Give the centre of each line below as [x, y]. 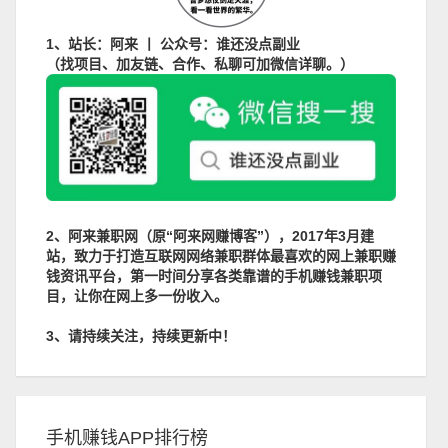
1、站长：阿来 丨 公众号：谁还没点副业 [173, 44]
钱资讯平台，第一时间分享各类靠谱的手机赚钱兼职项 [214, 276]
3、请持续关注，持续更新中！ [141, 336]
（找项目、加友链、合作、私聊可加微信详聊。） [200, 64]
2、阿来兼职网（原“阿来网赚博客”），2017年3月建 [210, 236]
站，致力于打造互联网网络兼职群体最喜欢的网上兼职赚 [221, 256]
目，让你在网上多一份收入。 [137, 296]
